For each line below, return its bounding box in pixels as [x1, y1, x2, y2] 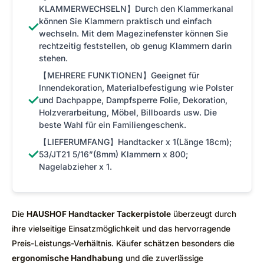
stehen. [39, 52, 68, 63]
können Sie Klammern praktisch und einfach [39, 15, 212, 26]
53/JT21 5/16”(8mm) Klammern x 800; [39, 148, 188, 159]
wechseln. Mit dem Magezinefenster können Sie [39, 28, 228, 38]
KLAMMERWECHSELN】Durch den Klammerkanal [39, 3, 233, 14]
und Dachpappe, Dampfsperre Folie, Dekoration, [39, 94, 227, 105]
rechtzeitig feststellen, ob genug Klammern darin [39, 40, 232, 51]
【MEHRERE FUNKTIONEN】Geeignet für [39, 70, 199, 80]
